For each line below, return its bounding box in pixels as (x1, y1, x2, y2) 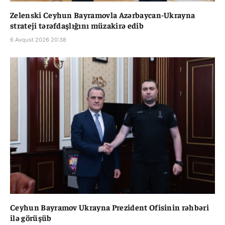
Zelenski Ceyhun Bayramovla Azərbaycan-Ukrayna (10, 9, 195, 20)
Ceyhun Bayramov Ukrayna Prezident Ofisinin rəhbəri (10, 201, 209, 212)
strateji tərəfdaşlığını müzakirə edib (10, 20, 144, 30)
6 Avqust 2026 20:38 (10, 36, 66, 43)
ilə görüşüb (10, 212, 52, 222)
